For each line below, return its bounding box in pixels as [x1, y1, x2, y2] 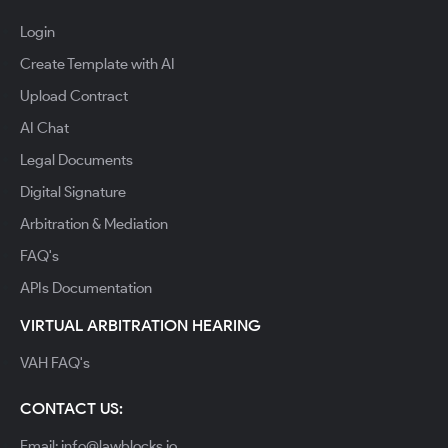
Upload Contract [20, 86, 128, 105]
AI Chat [20, 118, 69, 137]
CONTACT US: [20, 398, 123, 418]
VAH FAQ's [20, 353, 90, 372]
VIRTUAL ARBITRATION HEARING [20, 315, 261, 335]
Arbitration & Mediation [20, 214, 168, 233]
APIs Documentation [20, 278, 152, 297]
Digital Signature [20, 182, 126, 201]
